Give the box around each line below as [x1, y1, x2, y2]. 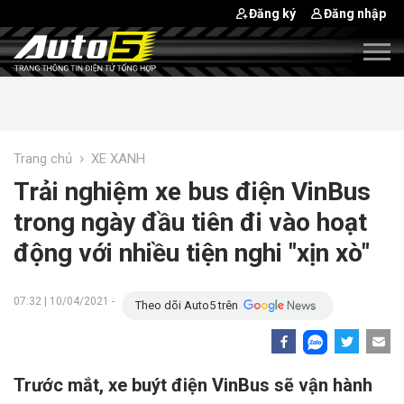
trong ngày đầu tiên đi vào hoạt [14, 207, 367, 237]
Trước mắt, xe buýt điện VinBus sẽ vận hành [14, 374, 372, 396]
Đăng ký [249, 6, 296, 21]
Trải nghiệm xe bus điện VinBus [14, 177, 371, 207]
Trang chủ [14, 151, 72, 167]
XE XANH [91, 151, 145, 167]
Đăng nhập [324, 6, 386, 21]
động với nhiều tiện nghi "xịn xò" [14, 238, 370, 268]
